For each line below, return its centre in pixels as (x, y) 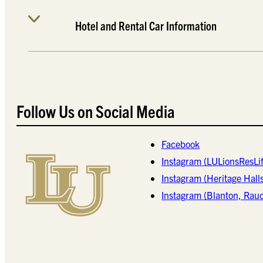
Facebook (181, 144)
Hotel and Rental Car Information (146, 26)
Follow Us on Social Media (96, 110)
